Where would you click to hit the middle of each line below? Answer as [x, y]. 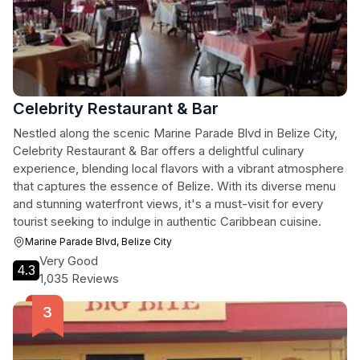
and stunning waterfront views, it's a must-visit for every [168, 204]
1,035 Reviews [79, 278]
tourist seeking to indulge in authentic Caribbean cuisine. [167, 221]
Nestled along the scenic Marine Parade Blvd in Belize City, [175, 133]
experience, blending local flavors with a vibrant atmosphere [178, 168]
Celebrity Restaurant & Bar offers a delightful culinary [158, 151]
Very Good [69, 261]
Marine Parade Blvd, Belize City [98, 241]
